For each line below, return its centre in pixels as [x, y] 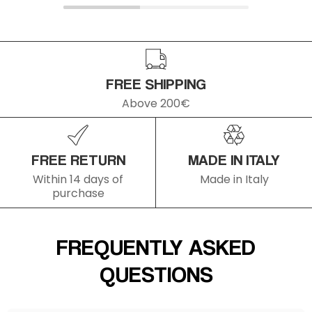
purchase [78, 193]
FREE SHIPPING [156, 84]
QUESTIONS [156, 274]
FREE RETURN [78, 159]
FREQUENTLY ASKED [156, 247]
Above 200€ [156, 103]
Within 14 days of [78, 179]
